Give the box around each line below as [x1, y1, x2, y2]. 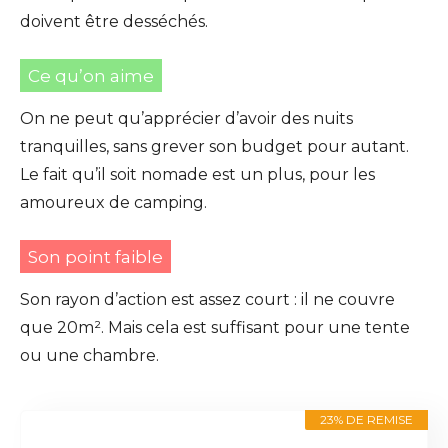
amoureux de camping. [20, 193, 207, 213]
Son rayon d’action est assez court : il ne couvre [20, 290, 395, 310]
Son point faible [28, 247, 163, 268]
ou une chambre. [20, 346, 159, 366]
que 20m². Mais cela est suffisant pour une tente [20, 318, 410, 338]
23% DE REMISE [320, 412, 413, 428]
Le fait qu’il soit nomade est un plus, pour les [20, 165, 375, 185]
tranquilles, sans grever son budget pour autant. [20, 137, 409, 157]
